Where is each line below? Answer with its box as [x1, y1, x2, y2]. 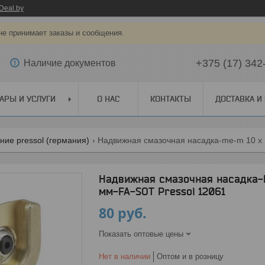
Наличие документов [24, 57, 116, 68]
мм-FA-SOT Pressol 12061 [99, 185, 225, 198]
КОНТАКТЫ [150, 94, 191, 104]
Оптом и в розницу [157, 252, 224, 261]
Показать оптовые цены [99, 230, 183, 238]
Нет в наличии [99, 252, 150, 261]
